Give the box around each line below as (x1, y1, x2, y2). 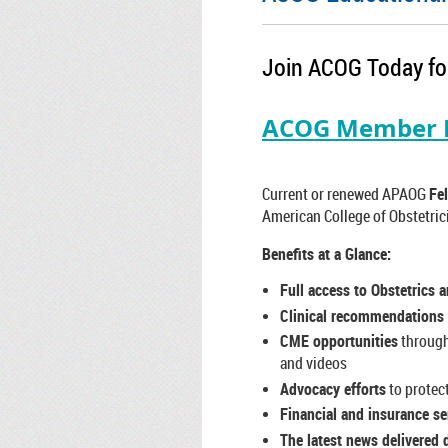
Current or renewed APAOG (262, 183, 429, 206)
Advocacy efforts (280, 377, 386, 400)
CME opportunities (280, 330, 398, 353)
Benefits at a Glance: (262, 243, 391, 266)
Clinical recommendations (280, 304, 444, 327)
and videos (280, 352, 347, 375)
